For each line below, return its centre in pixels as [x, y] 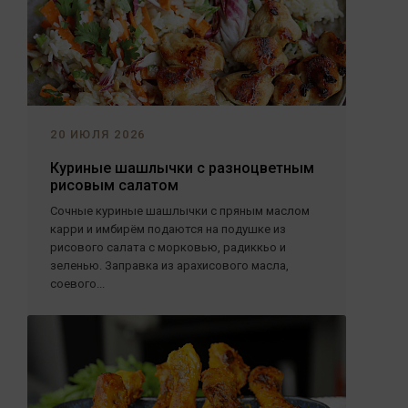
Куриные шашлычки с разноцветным [182, 168]
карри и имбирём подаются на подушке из [168, 229]
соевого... [77, 284]
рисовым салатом [114, 185]
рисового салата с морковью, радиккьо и [168, 247]
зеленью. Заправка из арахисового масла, [169, 265]
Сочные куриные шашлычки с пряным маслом [180, 211]
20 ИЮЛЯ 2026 [98, 134]
